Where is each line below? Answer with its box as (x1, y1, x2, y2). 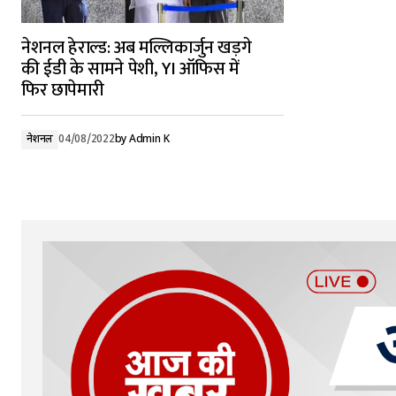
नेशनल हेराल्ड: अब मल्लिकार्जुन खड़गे (21, 33, 252, 63)
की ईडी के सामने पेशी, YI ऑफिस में (21, 54, 240, 84)
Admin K (128, 133, 170, 147)
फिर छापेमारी (21, 75, 104, 105)
